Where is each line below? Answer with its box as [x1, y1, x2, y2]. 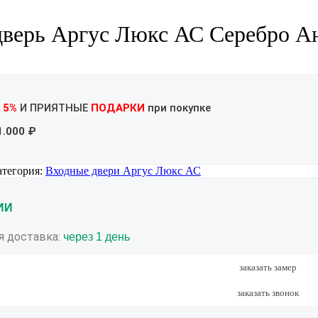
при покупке [145, 102, 211, 115]
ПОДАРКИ [91, 102, 145, 115]
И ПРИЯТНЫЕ [20, 102, 91, 115]
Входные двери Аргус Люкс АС [45, 165, 201, 177]
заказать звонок [237, 287, 299, 299]
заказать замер [239, 262, 297, 273]
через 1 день [63, 231, 130, 243]
